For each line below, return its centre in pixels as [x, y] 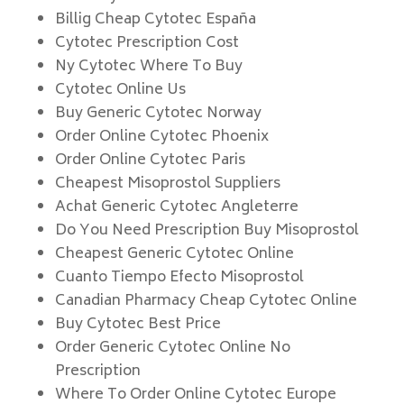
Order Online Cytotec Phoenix [161, 137]
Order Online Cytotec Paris [150, 161]
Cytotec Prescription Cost [147, 43]
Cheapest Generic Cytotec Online [174, 254]
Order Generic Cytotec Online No [172, 348]
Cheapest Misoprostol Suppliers [167, 184]
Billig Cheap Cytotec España [155, 20]
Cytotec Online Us [120, 90]
